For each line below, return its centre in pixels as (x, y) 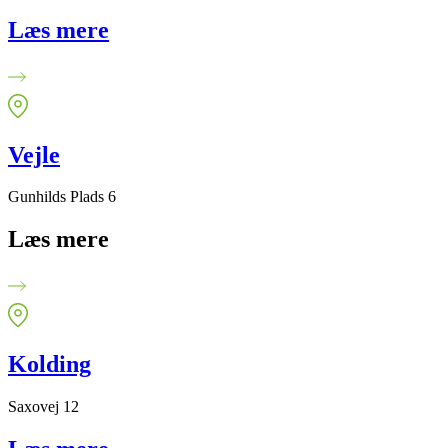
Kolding (49, 364)
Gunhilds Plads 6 (62, 197)
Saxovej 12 (43, 407)
